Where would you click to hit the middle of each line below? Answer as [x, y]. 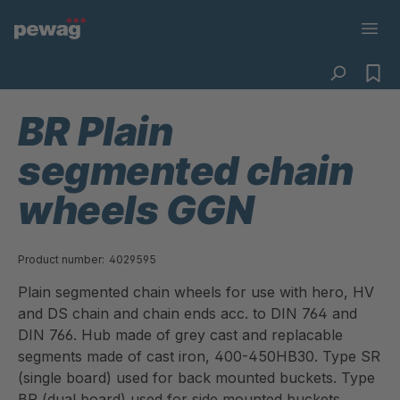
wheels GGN [136, 210]
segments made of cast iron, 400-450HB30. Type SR [199, 356]
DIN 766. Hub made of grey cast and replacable [180, 335]
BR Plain [96, 131]
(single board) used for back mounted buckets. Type [196, 378]
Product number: [61, 259]
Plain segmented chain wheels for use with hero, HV [196, 292]
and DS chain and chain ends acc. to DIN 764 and [187, 313]
